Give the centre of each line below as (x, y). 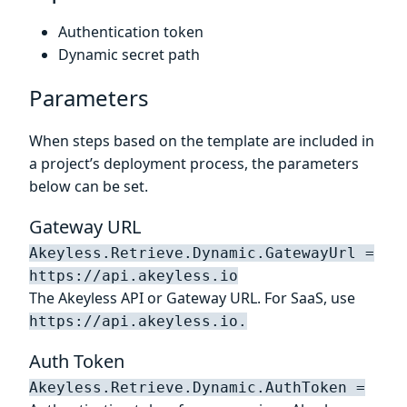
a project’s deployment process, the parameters (194, 163)
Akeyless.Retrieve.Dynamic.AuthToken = (197, 387)
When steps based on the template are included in (202, 140)
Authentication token (131, 31)
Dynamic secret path (129, 54)
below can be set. (89, 186)
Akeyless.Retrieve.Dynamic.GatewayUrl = (202, 253)
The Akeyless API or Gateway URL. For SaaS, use (192, 298)
